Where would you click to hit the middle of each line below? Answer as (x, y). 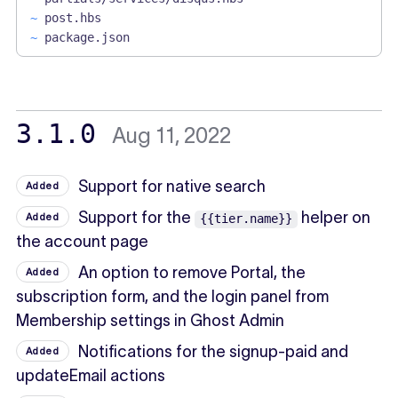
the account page (82, 241)
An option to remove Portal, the (192, 272)
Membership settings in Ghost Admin (150, 320)
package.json (87, 37)
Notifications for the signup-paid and (214, 351)
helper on (334, 217)
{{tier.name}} (247, 218)
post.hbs (72, 17)
